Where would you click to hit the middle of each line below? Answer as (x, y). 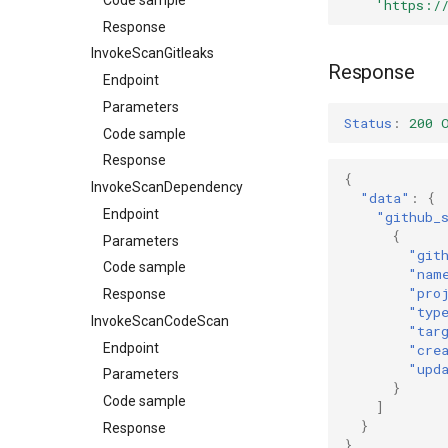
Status (368, 122)
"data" (385, 197)
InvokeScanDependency (167, 187)
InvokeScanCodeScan (160, 320)
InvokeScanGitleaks (152, 53)
